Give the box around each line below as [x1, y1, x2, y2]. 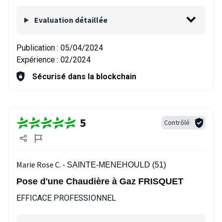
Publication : [16, 43, 60, 53]
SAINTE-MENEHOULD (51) [67, 161, 166, 169]
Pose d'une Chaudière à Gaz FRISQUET [16, 176, 183, 186]
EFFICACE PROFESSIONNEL [16, 193, 116, 203]
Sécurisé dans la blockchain [32, 72, 136, 81]
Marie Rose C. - [16, 160, 67, 169]
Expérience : [16, 55, 60, 64]
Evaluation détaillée [32, 15, 108, 25]
